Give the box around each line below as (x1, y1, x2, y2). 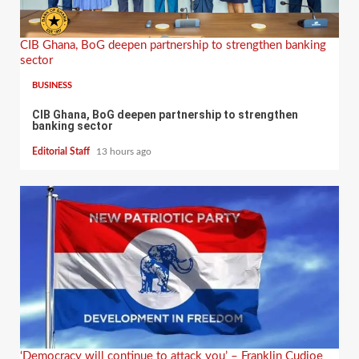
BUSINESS (32, 81, 72, 91)
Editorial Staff (32, 147, 92, 157)
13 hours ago (96, 147, 151, 157)
